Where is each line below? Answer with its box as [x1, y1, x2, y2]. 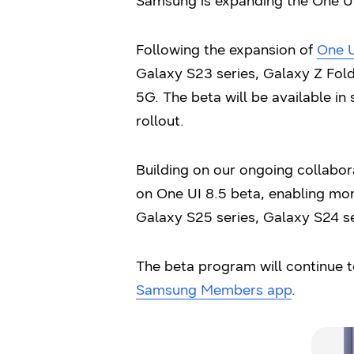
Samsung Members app [136, 281, 292, 299]
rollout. [136, 112, 184, 130]
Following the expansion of [136, 41, 317, 58]
